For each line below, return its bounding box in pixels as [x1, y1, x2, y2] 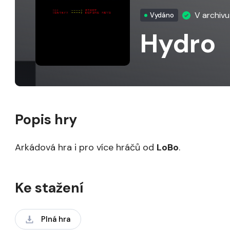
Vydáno [150, 11, 175, 20]
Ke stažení [15, 179, 84, 197]
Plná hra [41, 214, 71, 224]
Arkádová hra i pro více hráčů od [15, 141, 157, 154]
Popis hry [15, 110, 78, 128]
